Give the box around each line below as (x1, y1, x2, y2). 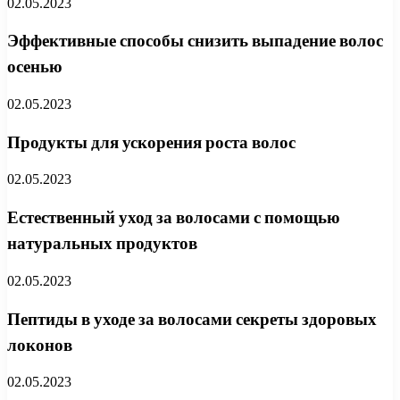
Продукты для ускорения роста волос (7, 129, 296, 154)
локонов (7, 332, 72, 357)
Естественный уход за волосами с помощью (7, 205, 340, 230)
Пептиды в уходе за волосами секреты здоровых (7, 306, 377, 331)
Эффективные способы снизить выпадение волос (7, 29, 383, 54)
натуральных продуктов (7, 231, 197, 256)
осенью (7, 54, 62, 79)
